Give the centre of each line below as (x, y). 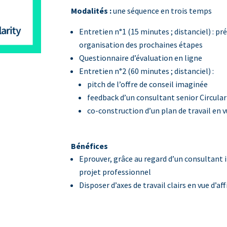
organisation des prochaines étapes (141, 45)
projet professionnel (115, 172)
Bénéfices (90, 146)
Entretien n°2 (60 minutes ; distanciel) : (147, 71)
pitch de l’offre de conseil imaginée (148, 84)
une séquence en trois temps (163, 11)
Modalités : (92, 11)
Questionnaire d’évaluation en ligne (141, 58)
